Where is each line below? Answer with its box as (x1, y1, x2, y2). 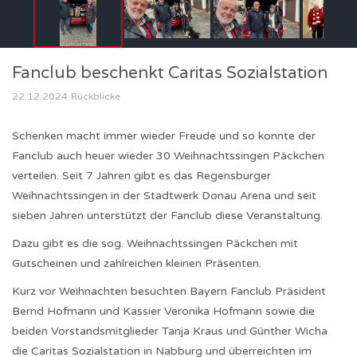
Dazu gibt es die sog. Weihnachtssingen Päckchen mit (12, 237, 298, 250)
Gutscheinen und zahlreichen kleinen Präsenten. (12, 257, 261, 270)
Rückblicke (71, 91, 120, 102)
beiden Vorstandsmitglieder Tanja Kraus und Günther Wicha (12, 324, 328, 338)
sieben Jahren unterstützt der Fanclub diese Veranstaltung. (12, 209, 323, 222)
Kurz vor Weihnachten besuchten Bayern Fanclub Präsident (12, 284, 326, 298)
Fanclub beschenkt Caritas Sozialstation (12, 63, 328, 83)
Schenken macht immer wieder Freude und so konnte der (12, 129, 316, 143)
